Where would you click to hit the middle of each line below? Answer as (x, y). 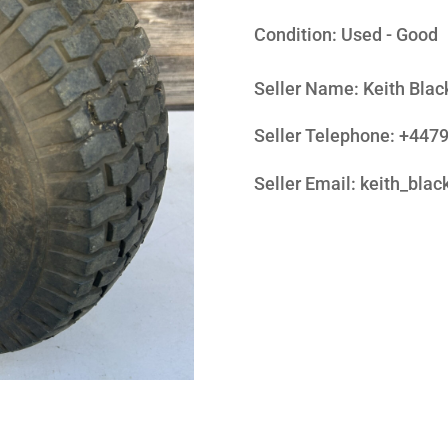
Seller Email (302, 183)
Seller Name (303, 88)
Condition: (297, 35)
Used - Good (389, 35)
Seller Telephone (321, 136)
